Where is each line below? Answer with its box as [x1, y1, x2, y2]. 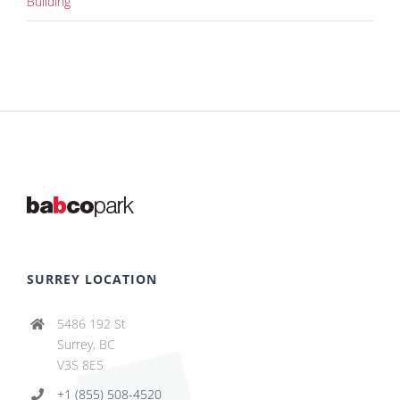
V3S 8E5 [56, 355, 104, 373]
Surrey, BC [56, 335, 115, 353]
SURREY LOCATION [27, 270, 157, 287]
